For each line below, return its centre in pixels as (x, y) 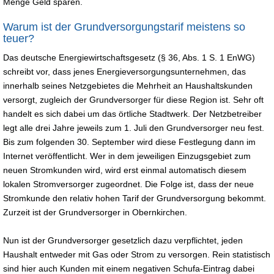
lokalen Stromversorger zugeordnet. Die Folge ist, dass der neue (128, 184)
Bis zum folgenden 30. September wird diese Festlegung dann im (129, 142)
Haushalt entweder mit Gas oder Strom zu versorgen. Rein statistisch (137, 254)
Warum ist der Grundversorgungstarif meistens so (124, 27)
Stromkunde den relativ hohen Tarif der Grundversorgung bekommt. (135, 198)
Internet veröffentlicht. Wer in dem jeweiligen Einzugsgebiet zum (127, 156)
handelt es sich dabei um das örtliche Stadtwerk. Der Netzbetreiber (132, 113)
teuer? (19, 38)
